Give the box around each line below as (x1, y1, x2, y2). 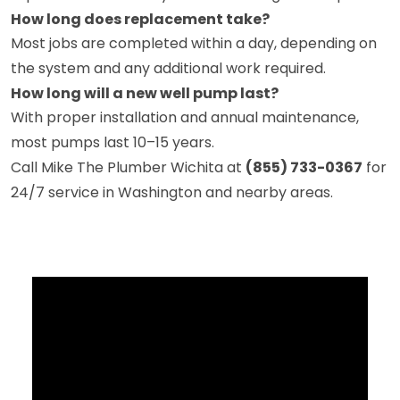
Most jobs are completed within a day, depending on (11, 32, 377, 54)
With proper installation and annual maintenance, (11, 106, 359, 128)
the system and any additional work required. (11, 57, 326, 79)
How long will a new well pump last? (11, 82, 279, 104)
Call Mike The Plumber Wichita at (11, 156, 246, 178)
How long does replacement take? (11, 8, 270, 29)
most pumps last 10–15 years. (11, 131, 214, 153)
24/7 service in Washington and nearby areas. (11, 181, 333, 203)
